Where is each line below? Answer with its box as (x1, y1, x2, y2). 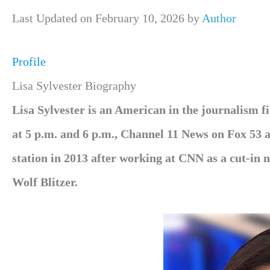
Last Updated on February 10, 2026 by (12, 11, 202, 25)
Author (202, 11, 236, 25)
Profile (12, 55, 46, 68)
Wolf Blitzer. (12, 175, 78, 189)
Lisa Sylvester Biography (12, 79, 136, 92)
